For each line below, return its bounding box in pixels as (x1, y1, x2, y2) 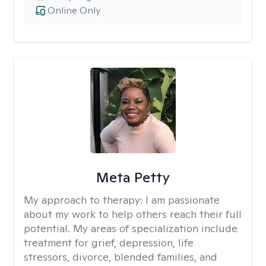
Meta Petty (96, 168, 170, 186)
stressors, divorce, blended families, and (24, 250, 217, 264)
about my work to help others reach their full (24, 207, 242, 221)
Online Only (47, 4, 100, 17)
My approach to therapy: (24, 193, 145, 207)
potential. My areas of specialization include (24, 221, 237, 235)
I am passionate (145, 193, 220, 207)
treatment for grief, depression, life (24, 236, 194, 249)
